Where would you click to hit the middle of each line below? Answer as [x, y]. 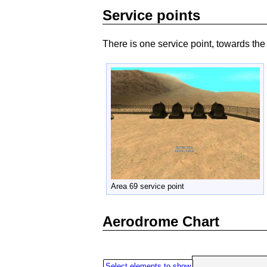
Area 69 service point [147, 186]
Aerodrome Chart [161, 221]
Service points [151, 15]
